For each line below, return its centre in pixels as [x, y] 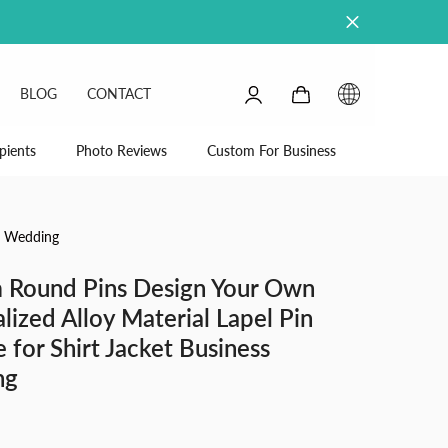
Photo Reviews [121, 151]
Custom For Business [271, 151]
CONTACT [119, 93]
